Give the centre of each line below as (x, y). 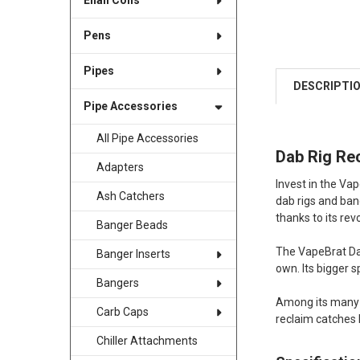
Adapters (120, 168)
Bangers (117, 283)
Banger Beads (132, 225)
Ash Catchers (130, 196)
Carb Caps (122, 312)
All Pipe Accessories (147, 139)
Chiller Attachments (147, 341)
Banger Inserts (133, 254)
